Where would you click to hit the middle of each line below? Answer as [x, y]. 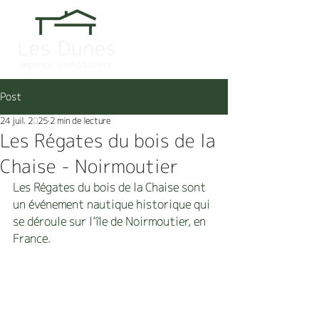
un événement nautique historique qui [113, 204]
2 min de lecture [80, 121]
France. [32, 239]
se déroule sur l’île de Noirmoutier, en [111, 221]
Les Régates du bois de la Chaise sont [111, 187]
